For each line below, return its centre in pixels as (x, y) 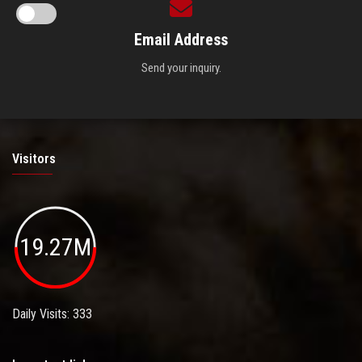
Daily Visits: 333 (52, 314)
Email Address (181, 40)
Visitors (34, 159)
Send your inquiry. (181, 68)
